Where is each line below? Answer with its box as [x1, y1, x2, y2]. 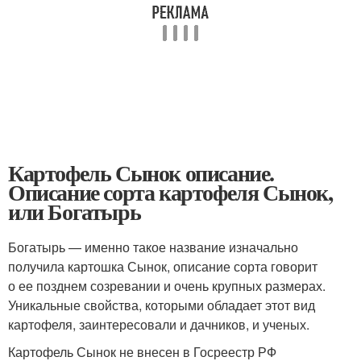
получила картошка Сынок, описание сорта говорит [8, 257, 317, 276]
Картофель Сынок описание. [8, 156, 275, 189]
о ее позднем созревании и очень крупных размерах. [8, 276, 326, 295]
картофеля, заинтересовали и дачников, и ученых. [8, 315, 309, 334]
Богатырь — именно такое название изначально [8, 238, 298, 256]
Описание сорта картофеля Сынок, [8, 176, 333, 209]
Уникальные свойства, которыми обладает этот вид [8, 296, 315, 314]
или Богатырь [8, 195, 141, 228]
